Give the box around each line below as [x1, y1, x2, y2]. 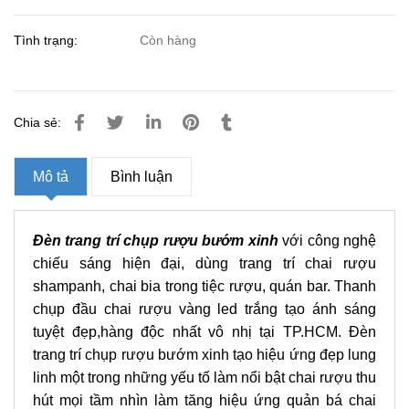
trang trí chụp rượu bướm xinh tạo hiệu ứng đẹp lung [33, 347, 376, 362]
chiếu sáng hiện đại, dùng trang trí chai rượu [33, 256, 376, 271]
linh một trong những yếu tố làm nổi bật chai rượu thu [33, 370, 376, 385]
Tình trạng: [14, 33, 81, 47]
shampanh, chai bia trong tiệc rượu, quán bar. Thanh [33, 278, 376, 294]
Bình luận [110, 169, 173, 184]
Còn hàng [140, 33, 197, 47]
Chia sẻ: [14, 115, 61, 130]
